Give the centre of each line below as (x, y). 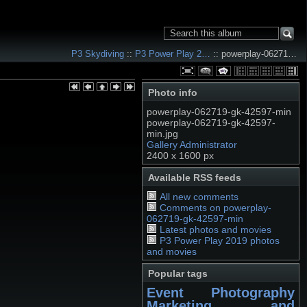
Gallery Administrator (192, 145)
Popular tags (178, 273)
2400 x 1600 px (180, 156)
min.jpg (162, 134)
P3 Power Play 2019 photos (219, 241)
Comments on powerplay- (215, 208)
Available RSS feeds (195, 177)
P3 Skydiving (98, 54)
